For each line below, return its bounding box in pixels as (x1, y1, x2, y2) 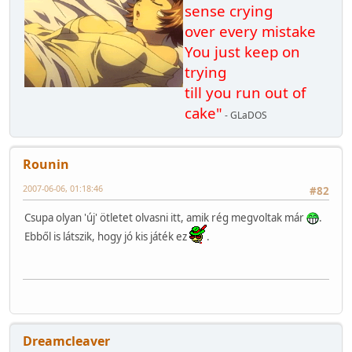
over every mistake (185, 20, 316, 41)
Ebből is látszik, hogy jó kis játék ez (24, 229, 189, 244)
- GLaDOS (222, 108, 267, 122)
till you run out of (185, 82, 306, 102)
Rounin (23, 155, 69, 173)
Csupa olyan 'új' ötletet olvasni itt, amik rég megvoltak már (24, 210, 306, 225)
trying (185, 61, 226, 82)
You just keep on (185, 41, 300, 61)
